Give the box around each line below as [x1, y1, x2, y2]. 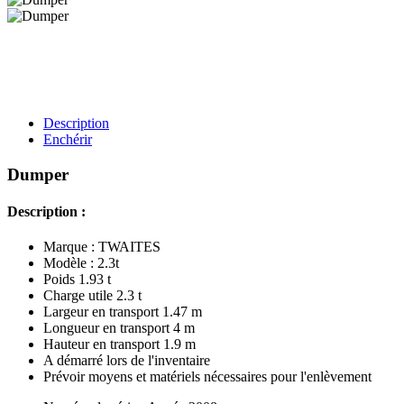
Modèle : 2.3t [43, 255, 119, 271]
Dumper [7, 164, 69, 184]
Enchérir [43, 132, 92, 147]
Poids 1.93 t [43, 271, 111, 288]
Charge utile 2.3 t [43, 288, 142, 304]
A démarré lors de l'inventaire [43, 353, 210, 369]
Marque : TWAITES [43, 239, 161, 255]
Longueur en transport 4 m [43, 320, 195, 336]
